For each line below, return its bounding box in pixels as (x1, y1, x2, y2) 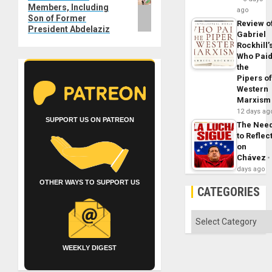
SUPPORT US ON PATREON (45, 116, 134, 124)
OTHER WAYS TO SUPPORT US (39, 178, 140, 186)
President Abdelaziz (28, 24, 110, 35)
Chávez (237, 152, 267, 162)
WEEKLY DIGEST (63, 244, 117, 252)
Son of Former (28, 13, 86, 24)
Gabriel (237, 29, 267, 39)
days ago (237, 165, 266, 173)
